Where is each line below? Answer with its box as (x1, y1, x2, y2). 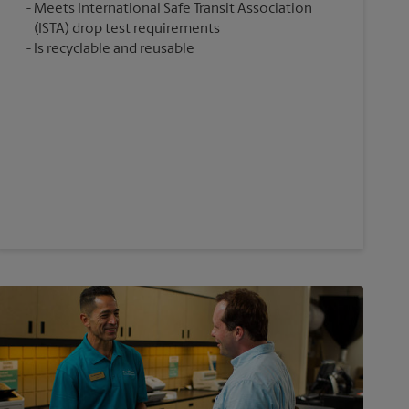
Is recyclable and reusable (33, 42, 194, 58)
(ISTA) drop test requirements (33, 22, 220, 37)
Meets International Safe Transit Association (33, 2, 312, 17)
